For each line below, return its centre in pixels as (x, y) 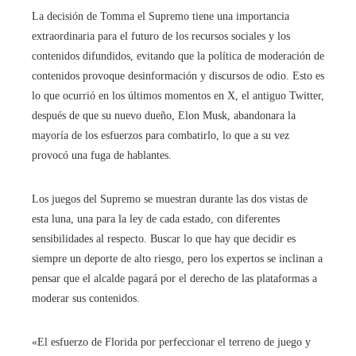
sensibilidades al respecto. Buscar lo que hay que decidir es (164, 239)
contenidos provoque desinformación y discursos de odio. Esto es (178, 76)
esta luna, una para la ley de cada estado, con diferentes (156, 219)
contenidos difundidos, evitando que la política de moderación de (178, 56)
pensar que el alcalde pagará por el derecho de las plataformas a (174, 279)
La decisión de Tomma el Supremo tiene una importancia (161, 17)
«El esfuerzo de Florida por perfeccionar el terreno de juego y (171, 342)
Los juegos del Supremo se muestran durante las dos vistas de (170, 199)
